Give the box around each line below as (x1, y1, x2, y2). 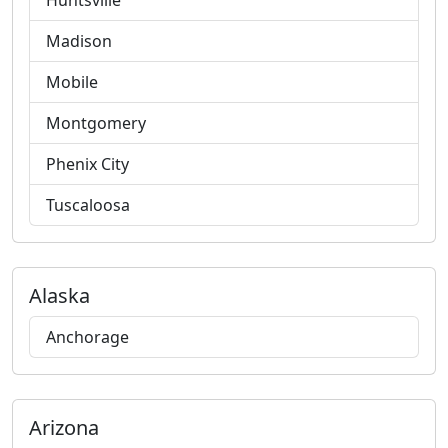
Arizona (29, 414, 99, 441)
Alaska (29, 282, 90, 309)
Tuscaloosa (46, 194, 130, 216)
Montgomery (46, 112, 146, 134)
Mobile (46, 71, 98, 93)
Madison (46, 30, 112, 52)
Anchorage (46, 326, 129, 348)
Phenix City (46, 153, 129, 175)
